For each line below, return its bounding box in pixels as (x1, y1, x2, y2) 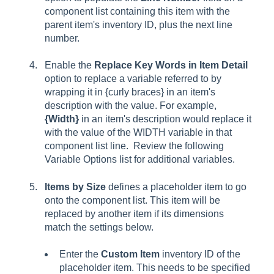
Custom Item (101, 249, 162, 260)
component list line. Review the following (45, 141, 224, 152)
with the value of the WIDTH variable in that (45, 127, 232, 138)
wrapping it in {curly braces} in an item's (45, 87, 215, 98)
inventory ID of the (162, 249, 240, 260)
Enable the (45, 60, 94, 71)
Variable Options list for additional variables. (45, 154, 235, 165)
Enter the (59, 249, 101, 260)
